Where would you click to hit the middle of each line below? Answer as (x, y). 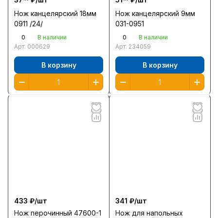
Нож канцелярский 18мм (55, 13)
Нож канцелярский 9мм (155, 13)
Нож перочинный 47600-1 (58, 213)
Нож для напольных (149, 213)
